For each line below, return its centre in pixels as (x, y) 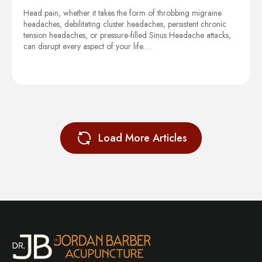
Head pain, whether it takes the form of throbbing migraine (123, 13)
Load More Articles (143, 138)
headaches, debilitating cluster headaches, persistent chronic (125, 24)
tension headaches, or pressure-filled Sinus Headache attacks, (127, 35)
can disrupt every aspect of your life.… (87, 46)
